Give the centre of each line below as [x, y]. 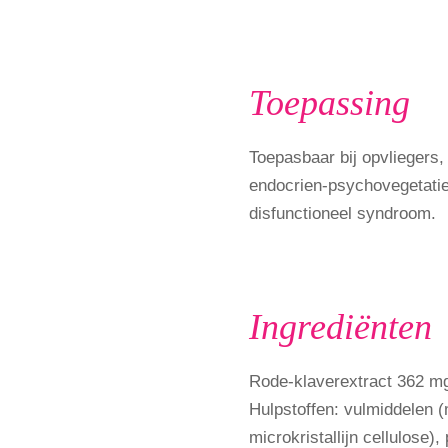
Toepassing [329, 102]
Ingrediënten [340, 326]
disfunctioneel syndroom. [342, 213]
